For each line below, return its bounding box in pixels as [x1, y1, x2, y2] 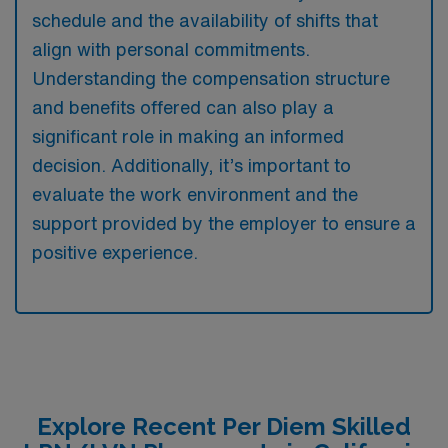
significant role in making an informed [32, 126, 344, 145]
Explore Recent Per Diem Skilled [37, 411, 411, 441]
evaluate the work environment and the [32, 184, 358, 203]
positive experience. [32, 242, 198, 261]
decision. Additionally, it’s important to [32, 155, 351, 174]
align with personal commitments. [32, 39, 310, 58]
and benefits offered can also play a [32, 97, 334, 116]
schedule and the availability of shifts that [32, 10, 378, 29]
